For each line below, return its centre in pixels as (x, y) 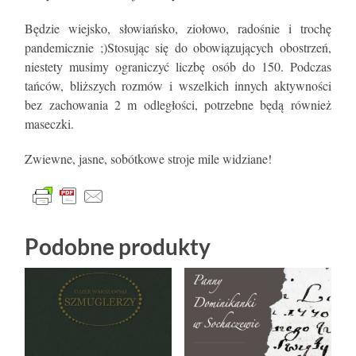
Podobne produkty (118, 247)
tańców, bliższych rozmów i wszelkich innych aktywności (178, 86)
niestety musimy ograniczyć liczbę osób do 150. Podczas (178, 67)
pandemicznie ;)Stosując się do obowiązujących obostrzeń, (178, 48)
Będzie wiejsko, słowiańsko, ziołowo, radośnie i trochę (178, 29)
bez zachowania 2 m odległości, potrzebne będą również (178, 105)
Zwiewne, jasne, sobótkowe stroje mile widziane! (149, 159)
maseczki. (50, 124)
